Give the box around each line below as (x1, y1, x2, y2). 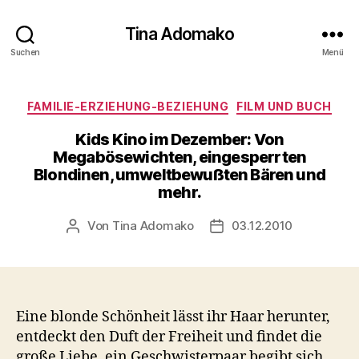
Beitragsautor (71, 218, 151, 234)
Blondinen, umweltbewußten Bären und (34, 164, 325, 184)
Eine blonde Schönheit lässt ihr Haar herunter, (16, 307, 330, 326)
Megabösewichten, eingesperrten (52, 147, 307, 167)
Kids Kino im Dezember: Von (75, 129, 284, 149)
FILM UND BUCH (236, 99, 332, 113)
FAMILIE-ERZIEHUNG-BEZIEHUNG (27, 99, 229, 113)
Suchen (10, 46, 41, 57)
